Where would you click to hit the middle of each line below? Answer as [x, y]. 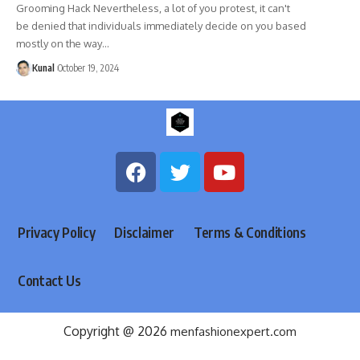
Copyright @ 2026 [117, 331]
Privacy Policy [57, 232]
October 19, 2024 [88, 67]
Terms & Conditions [250, 232]
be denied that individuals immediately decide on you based [161, 25]
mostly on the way [59, 43]
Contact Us [49, 280]
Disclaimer [144, 232]
